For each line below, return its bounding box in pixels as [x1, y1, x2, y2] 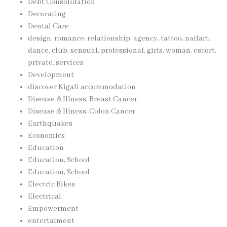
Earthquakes [28, 119, 72, 128]
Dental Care [28, 22, 69, 31]
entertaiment [28, 216, 74, 225]
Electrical [28, 192, 61, 201]
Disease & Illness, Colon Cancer [28, 107, 135, 116]
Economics [28, 131, 65, 140]
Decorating [28, 10, 66, 19]
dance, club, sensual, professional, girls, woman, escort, [28, 46, 216, 55]
